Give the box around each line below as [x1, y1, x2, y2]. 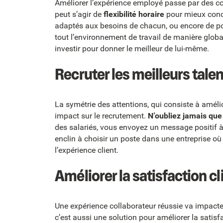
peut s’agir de [55, 9, 104, 19]
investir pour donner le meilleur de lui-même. [55, 44, 210, 54]
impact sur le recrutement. [55, 111, 148, 121]
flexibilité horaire [104, 9, 165, 19]
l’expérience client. [55, 145, 119, 155]
